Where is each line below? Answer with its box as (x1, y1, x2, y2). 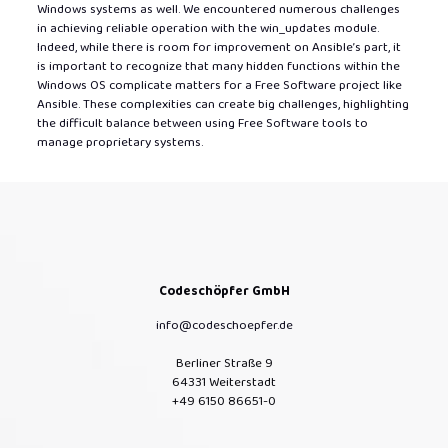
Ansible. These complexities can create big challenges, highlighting (36, 93, 409, 115)
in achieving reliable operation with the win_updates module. (36, 17, 379, 39)
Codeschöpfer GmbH (158, 280, 290, 302)
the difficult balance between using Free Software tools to (36, 112, 368, 134)
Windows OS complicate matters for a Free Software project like (36, 74, 402, 96)
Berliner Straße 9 (175, 352, 273, 374)
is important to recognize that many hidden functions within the (36, 55, 400, 77)
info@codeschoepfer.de (155, 314, 293, 336)
